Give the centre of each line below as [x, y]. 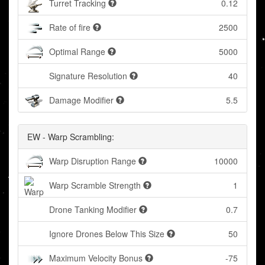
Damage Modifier [81, 100]
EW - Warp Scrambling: [71, 137]
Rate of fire [70, 28]
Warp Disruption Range [93, 161]
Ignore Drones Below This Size [107, 234]
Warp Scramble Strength [95, 185]
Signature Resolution [88, 76]
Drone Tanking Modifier [93, 210]
